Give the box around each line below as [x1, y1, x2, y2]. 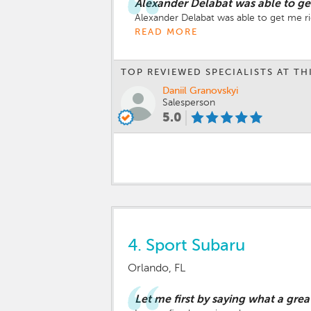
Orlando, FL [128, 262, 185, 274]
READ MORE [135, 28, 198, 37]
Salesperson [162, 98, 215, 108]
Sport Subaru [146, 237, 245, 254]
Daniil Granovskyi [162, 86, 238, 96]
